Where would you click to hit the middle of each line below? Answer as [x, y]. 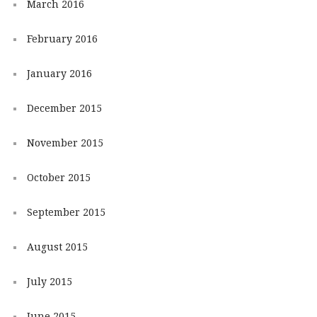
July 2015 [49, 282]
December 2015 [64, 109]
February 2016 [62, 39]
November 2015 [65, 143]
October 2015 [58, 178]
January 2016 [59, 74]
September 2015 [66, 213]
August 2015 [57, 247]
